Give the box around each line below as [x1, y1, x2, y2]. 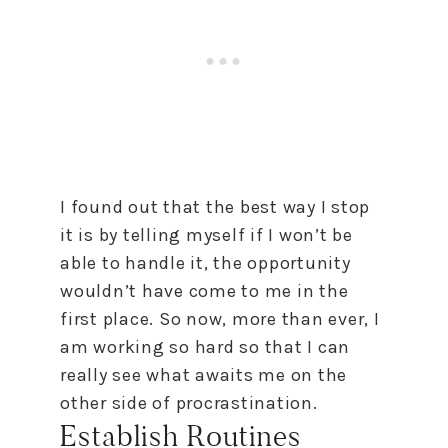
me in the [259, 279, 349, 302]
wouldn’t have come [60, 279, 242, 302]
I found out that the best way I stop [60, 195, 370, 218]
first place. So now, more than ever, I [60, 307, 380, 330]
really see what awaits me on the [60, 363, 347, 386]
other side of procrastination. [60, 391, 318, 414]
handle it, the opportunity [120, 251, 351, 274]
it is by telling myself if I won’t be [60, 223, 353, 246]
